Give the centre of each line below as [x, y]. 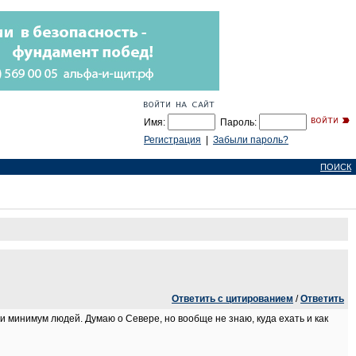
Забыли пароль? [251, 140]
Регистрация [172, 140]
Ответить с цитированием [232, 299]
